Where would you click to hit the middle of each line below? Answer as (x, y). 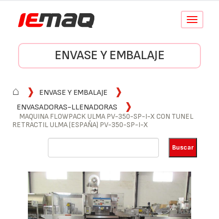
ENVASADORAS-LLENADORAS (67, 107)
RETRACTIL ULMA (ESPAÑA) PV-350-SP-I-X (80, 125)
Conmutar (205, 20)
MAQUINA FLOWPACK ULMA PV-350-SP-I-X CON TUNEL (107, 117)
